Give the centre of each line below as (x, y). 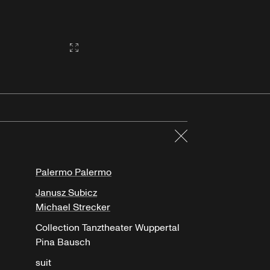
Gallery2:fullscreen (109, 48)
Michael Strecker (73, 207)
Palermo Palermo (74, 172)
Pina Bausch (63, 242)
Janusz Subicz (66, 193)
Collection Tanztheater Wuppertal (108, 228)
